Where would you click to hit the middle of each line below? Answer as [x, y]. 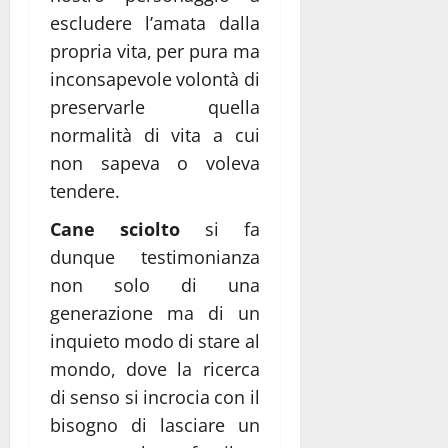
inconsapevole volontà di [155, 78]
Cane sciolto [115, 228]
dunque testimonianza [155, 256]
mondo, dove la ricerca [155, 368]
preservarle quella [155, 106]
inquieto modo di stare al [155, 340]
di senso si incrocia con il [155, 396]
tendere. [85, 190]
